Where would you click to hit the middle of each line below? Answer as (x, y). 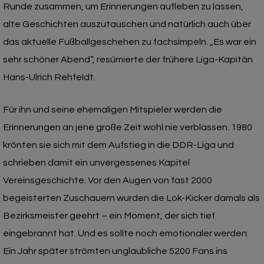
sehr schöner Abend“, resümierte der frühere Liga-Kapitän (128, 59)
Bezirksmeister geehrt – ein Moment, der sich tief (109, 215)
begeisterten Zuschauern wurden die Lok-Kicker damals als (131, 198)
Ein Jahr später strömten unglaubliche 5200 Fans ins (115, 251)
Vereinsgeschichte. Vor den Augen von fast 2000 (108, 180)
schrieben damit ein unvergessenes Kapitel (96, 162)
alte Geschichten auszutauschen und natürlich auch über (127, 24)
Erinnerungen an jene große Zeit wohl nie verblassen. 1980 (128, 127)
